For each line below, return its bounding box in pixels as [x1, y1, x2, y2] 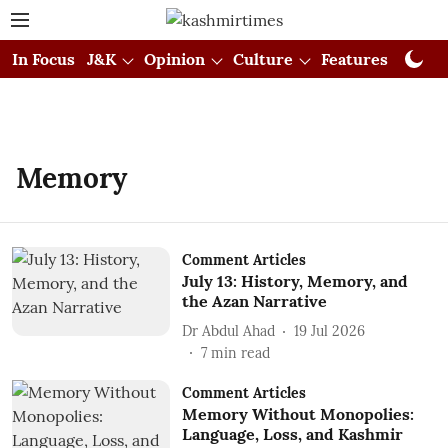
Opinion [144, 49, 205, 69]
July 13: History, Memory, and [181, 271, 408, 291]
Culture [233, 49, 293, 69]
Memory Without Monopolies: [181, 404, 414, 424]
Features [321, 49, 388, 69]
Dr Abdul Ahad [181, 321, 275, 340]
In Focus [12, 49, 75, 69]
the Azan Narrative [181, 291, 327, 311]
